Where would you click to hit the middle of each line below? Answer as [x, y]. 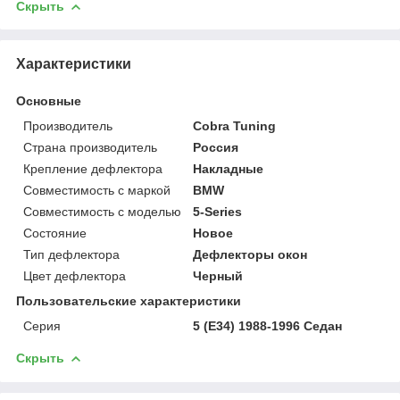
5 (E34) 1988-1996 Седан [268, 325]
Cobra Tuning [235, 125]
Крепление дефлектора [93, 168]
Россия [216, 147]
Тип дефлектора [71, 254]
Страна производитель [90, 147]
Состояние [55, 233]
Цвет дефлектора [75, 275]
